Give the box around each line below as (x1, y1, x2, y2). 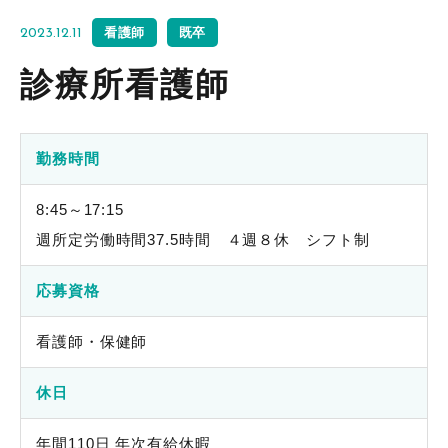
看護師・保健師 (36, 333, 148, 350)
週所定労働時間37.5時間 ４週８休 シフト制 (36, 231, 370, 248)
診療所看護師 (20, 66, 230, 103)
